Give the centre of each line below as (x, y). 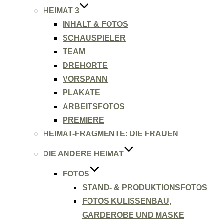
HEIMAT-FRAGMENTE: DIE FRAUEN (111, 134)
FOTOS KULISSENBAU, (127, 201)
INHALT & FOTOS (95, 24)
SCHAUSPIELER (94, 38)
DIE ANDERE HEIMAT (83, 154)
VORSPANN (85, 79)
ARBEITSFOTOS (94, 106)
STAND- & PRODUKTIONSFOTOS (145, 187)
